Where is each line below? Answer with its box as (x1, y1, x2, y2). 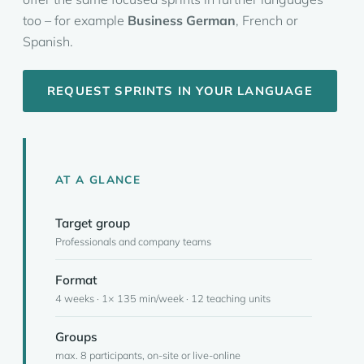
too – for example (23, 12, 128, 28)
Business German (128, 12, 236, 28)
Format (55, 272, 97, 288)
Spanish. (23, 33, 73, 50)
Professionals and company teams (55, 235, 211, 248)
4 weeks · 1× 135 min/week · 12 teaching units (55, 292, 271, 305)
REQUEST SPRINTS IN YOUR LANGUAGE (47, 83, 313, 98)
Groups (55, 329, 97, 344)
